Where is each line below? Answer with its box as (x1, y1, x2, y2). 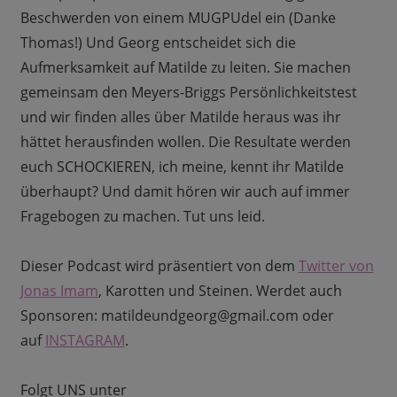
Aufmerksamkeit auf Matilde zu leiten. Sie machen (19, 58, 351, 78)
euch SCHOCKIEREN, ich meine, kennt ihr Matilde (19, 157, 344, 177)
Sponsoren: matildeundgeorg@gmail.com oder (19, 306, 334, 326)
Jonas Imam (19, 281, 98, 301)
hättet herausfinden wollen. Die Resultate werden (19, 132, 351, 152)
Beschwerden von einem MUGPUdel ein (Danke (19, 8, 336, 28)
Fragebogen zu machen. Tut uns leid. (19, 206, 265, 227)
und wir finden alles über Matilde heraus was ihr (19, 107, 341, 128)
